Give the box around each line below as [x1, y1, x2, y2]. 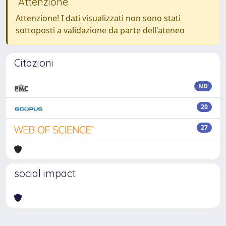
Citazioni [14, 56, 53, 69]
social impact [14, 167, 76, 180]
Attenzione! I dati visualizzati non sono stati [16, 13, 181, 24]
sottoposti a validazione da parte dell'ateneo [16, 25, 185, 36]
